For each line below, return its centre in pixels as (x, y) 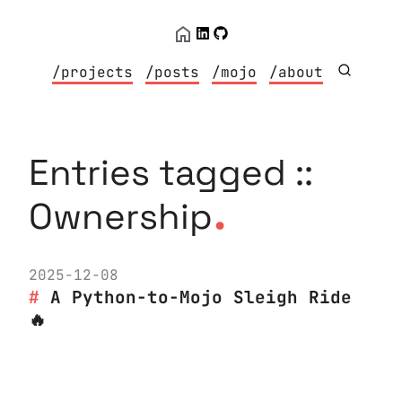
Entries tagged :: (171, 173)
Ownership (121, 217)
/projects (93, 72)
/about (297, 72)
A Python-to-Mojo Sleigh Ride (201, 297)
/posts (173, 72)
